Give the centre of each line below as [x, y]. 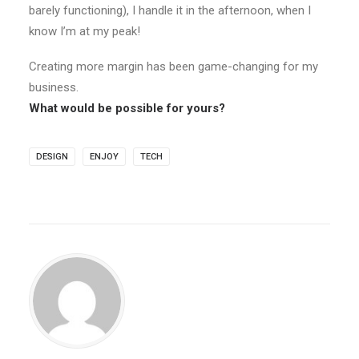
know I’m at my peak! [85, 31]
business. [54, 87]
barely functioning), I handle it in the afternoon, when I [170, 10]
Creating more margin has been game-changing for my [173, 67]
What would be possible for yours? [127, 108]
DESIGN [52, 157]
